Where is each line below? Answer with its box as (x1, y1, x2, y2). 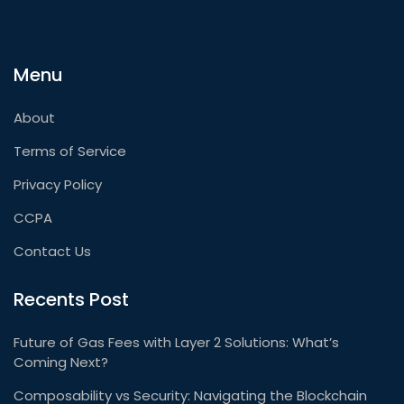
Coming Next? (14, 352, 108, 372)
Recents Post (14, 286, 129, 312)
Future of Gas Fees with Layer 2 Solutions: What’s (14, 332, 339, 352)
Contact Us (14, 241, 91, 261)
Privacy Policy (14, 174, 102, 194)
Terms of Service (14, 141, 126, 161)
